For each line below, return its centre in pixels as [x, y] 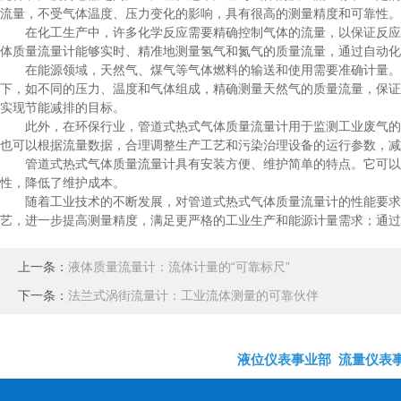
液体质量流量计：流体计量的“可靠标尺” [179, 267]
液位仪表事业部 [284, 359]
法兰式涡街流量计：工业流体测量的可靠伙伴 [193, 295]
